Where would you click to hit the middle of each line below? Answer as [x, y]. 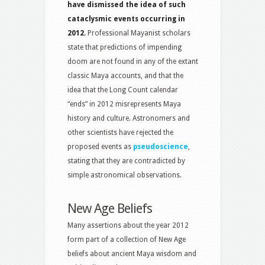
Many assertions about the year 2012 [128, 226]
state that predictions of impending [125, 48]
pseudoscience [161, 147]
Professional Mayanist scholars [138, 33]
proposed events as [100, 147]
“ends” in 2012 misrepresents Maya [124, 104]
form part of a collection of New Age [127, 240]
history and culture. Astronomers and [129, 119]
